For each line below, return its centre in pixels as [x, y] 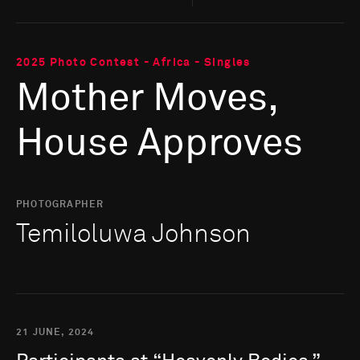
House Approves [160, 144]
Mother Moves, [147, 99]
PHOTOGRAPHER [60, 205]
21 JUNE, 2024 [55, 333]
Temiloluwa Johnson [133, 235]
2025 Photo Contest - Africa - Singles [133, 63]
